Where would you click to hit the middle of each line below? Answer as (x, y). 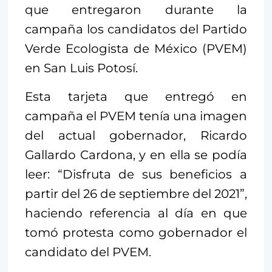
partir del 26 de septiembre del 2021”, (136, 194)
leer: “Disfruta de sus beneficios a (136, 175)
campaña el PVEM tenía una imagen (136, 116)
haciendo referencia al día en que (136, 213)
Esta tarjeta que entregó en (136, 97)
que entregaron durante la (136, 10)
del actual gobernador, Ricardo (136, 136)
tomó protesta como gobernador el (136, 233)
